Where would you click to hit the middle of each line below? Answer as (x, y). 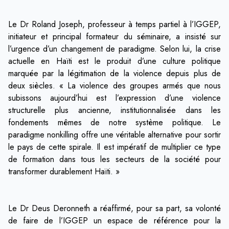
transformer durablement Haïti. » (64, 172)
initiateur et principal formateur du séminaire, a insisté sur (114, 37)
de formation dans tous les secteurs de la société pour (114, 159)
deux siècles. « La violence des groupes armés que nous (114, 86)
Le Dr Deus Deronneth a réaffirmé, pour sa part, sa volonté (114, 209)
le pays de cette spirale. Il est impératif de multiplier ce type (114, 147)
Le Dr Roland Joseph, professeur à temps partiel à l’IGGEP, (114, 25)
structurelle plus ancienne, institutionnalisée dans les (114, 110)
